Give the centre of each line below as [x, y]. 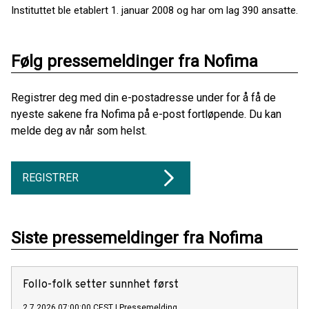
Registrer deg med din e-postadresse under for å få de [143, 97]
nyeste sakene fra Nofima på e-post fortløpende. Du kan [146, 114]
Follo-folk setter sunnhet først [101, 285]
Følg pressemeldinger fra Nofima [134, 61]
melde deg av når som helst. [79, 130]
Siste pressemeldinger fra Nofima [137, 238]
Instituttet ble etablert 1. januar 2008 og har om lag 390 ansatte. [154, 10]
